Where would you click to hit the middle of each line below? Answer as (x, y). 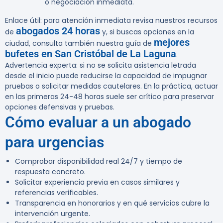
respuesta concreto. (50, 172)
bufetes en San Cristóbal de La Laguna (91, 54)
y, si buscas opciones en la (147, 32)
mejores (172, 43)
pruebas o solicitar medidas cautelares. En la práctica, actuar (111, 86)
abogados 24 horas (58, 31)
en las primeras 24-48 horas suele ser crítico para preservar (110, 97)
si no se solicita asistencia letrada (137, 65)
